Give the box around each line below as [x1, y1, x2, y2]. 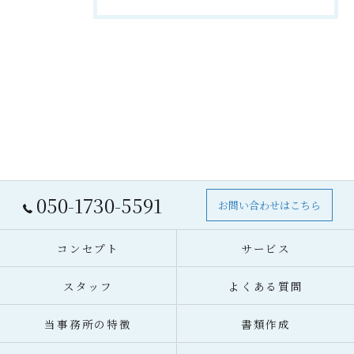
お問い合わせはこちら [218, 198, 322, 213]
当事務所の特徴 [43, 316, 133, 332]
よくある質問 [228, 278, 304, 294]
